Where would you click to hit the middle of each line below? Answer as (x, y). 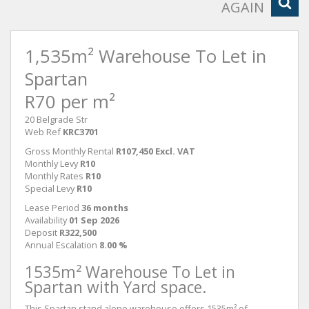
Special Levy (50, 188)
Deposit (41, 232)
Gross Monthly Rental (69, 151)
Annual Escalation (61, 245)
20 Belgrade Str (56, 119)
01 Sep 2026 (94, 220)
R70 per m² (70, 102)
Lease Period (52, 208)
